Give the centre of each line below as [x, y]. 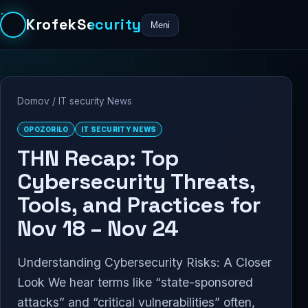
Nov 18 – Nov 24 [98, 228]
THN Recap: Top [98, 158]
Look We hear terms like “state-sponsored [135, 282]
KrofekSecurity [84, 24]
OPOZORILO [46, 129]
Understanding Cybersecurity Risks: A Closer [144, 262]
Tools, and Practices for [139, 205]
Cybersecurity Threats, [136, 181]
